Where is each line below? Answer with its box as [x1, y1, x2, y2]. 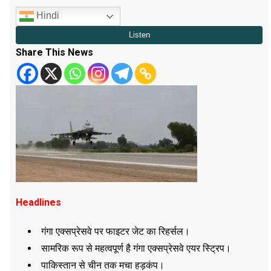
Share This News [16, 46, 93, 58]
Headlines [16, 196, 61, 208]
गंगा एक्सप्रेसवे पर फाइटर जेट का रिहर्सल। [41, 225, 190, 237]
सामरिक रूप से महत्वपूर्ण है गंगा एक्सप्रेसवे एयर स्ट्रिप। [41, 242, 231, 254]
